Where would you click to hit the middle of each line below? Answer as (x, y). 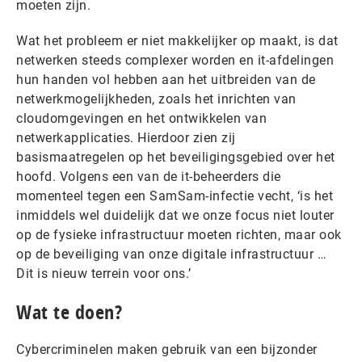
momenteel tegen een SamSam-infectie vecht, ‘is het (175, 196)
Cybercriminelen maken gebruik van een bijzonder (167, 349)
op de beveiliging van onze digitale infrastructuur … (171, 254)
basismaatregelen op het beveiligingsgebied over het (176, 157)
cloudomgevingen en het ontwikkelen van (141, 118)
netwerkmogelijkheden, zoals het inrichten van (156, 99)
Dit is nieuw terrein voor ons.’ (104, 274)
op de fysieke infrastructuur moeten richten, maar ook (179, 235)
